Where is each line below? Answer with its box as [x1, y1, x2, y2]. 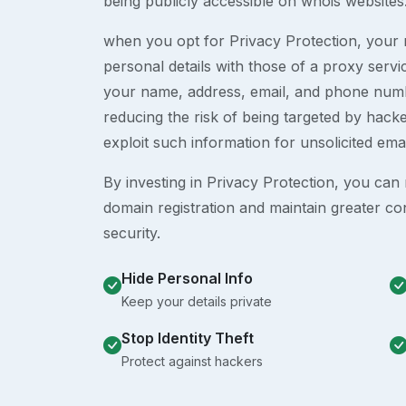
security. [103, 224, 160, 243]
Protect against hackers [121, 353, 263, 370]
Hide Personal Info [121, 269, 253, 288]
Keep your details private [121, 294, 272, 310]
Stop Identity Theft [121, 329, 254, 348]
